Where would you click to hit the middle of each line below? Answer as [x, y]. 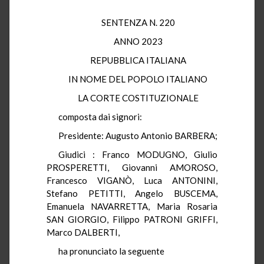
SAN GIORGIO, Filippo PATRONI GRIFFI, [132, 219]
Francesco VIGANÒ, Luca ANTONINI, [132, 180]
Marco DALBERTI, [83, 232]
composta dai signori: [100, 116]
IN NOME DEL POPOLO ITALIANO [138, 79]
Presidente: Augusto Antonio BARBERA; [138, 135]
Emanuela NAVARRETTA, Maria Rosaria [132, 206]
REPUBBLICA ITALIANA [138, 60]
